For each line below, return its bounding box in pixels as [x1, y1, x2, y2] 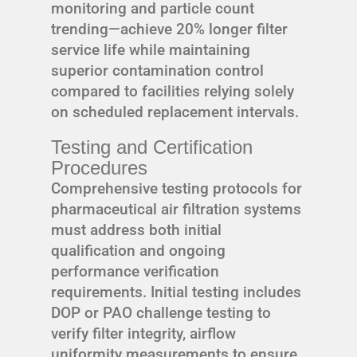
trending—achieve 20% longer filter [51, 19, 288, 38]
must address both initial [51, 220, 222, 239]
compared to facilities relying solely [51, 81, 294, 100]
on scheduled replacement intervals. [51, 102, 299, 121]
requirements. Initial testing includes [51, 282, 301, 301]
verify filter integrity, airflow [51, 324, 236, 343]
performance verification [51, 261, 219, 280]
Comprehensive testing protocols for [51, 178, 302, 198]
